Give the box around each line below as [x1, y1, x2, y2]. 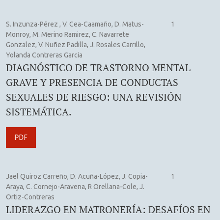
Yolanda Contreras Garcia [6, 51, 82, 59]
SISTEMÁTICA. [6, 105, 72, 118]
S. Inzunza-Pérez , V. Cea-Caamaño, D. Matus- [6, 20, 144, 28]
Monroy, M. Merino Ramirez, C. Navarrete [6, 30, 129, 38]
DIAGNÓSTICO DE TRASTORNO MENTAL [6, 60, 191, 74]
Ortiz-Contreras [6, 192, 55, 201]
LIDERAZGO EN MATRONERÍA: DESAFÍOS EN [6, 202, 211, 216]
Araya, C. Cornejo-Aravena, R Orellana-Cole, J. [6, 182, 144, 191]
